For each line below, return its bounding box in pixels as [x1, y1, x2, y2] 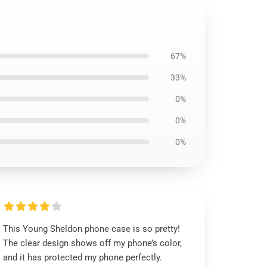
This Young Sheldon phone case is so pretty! [3, 223, 181, 234]
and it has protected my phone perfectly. [3, 252, 163, 263]
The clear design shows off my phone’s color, [3, 238, 182, 249]
